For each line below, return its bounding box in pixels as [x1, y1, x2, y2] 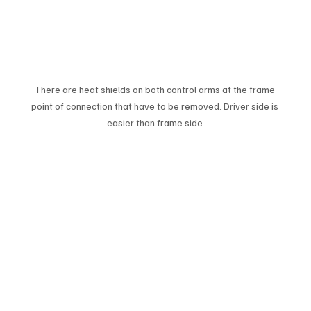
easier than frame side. [106, 116, 205, 128]
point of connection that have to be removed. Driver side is [31, 99, 280, 112]
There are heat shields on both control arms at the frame [34, 83, 277, 95]
